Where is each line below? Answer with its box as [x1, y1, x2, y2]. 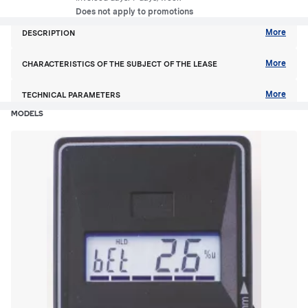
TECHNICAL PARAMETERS [22, 89, 120, 100]
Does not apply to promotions [76, 7, 193, 16]
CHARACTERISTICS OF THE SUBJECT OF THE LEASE [22, 58, 217, 69]
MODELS [11, 111, 43, 118]
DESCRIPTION [22, 27, 75, 38]
